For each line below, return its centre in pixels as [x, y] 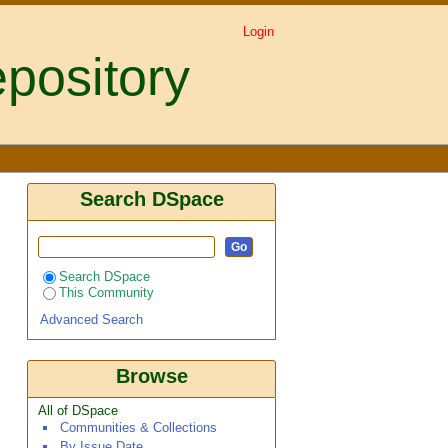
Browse [151, 376]
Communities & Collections [138, 427]
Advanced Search [91, 319]
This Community [106, 292]
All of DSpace [78, 410]
